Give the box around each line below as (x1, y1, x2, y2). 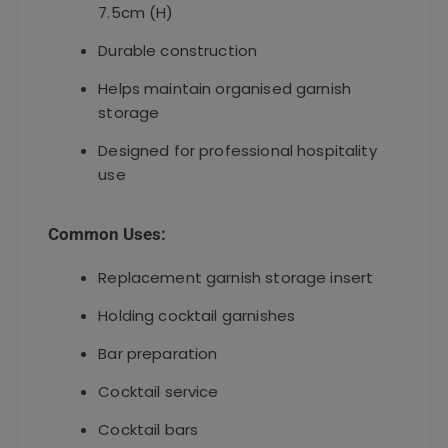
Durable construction (98, 39, 258, 61)
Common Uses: (48, 223, 167, 244)
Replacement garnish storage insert (98, 266, 374, 288)
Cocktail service (98, 380, 219, 402)
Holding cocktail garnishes (98, 304, 296, 326)
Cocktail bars (98, 418, 199, 440)
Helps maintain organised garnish (98, 77, 352, 99)
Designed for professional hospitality (98, 139, 377, 161)
